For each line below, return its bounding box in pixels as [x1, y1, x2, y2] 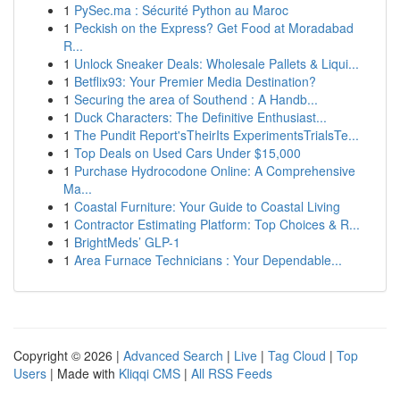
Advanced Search [123, 346, 223, 364]
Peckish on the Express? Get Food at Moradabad [74, 19, 354, 37]
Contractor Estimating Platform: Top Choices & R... [74, 215, 360, 233]
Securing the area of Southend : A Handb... [74, 90, 318, 108]
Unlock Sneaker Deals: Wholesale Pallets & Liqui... [74, 54, 359, 72]
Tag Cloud [268, 346, 326, 364]
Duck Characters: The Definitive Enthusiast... [74, 108, 327, 126]
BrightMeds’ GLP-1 [74, 233, 180, 251]
